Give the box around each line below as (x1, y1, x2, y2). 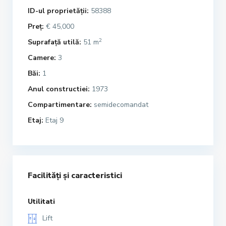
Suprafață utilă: (28, 37, 81, 47)
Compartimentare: (28, 100, 92, 110)
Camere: (28, 53, 56, 63)
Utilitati (28, 197, 55, 207)
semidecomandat (92, 100, 148, 110)
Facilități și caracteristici (28, 170, 122, 182)
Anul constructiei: (28, 84, 90, 94)
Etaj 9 (43, 116, 64, 126)
